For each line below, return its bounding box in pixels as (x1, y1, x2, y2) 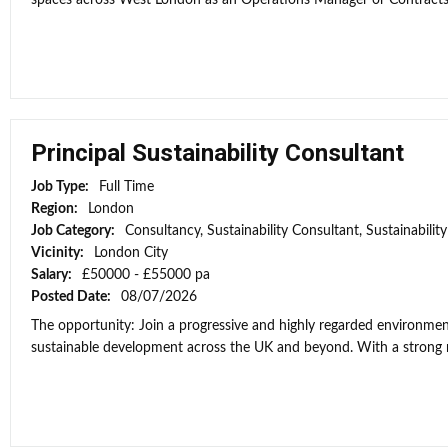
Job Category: (31, 224, 118, 238)
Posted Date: (31, 290, 114, 304)
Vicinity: (31, 246, 87, 260)
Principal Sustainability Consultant (31, 139, 404, 167)
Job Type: (31, 180, 92, 194)
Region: (31, 202, 81, 216)
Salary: (31, 268, 75, 282)
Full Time (99, 180, 154, 194)
